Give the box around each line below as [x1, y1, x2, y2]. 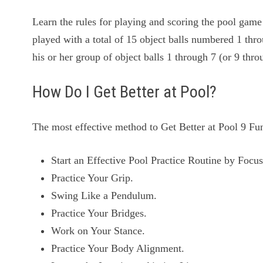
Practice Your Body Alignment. [51, 242, 185, 255]
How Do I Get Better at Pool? [32, 82, 217, 102]
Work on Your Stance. [51, 225, 146, 237]
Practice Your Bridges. [51, 207, 147, 220]
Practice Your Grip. [51, 172, 134, 184]
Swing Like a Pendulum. [51, 190, 157, 202]
